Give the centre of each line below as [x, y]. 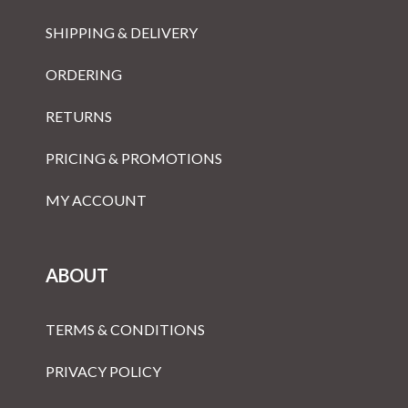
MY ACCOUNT [96, 200]
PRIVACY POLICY [103, 371]
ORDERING [84, 74]
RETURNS [79, 116]
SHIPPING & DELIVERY [122, 32]
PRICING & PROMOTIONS [134, 158]
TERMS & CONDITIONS [125, 329]
